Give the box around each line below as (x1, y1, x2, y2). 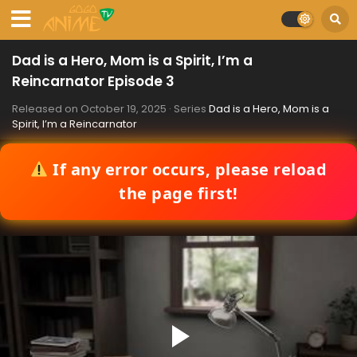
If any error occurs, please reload (48, 159, 328, 180)
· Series (167, 101, 209, 116)
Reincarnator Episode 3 (12, 72, 175, 91)
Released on (12, 101, 80, 116)
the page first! (119, 182, 238, 204)
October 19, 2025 (80, 101, 167, 116)
